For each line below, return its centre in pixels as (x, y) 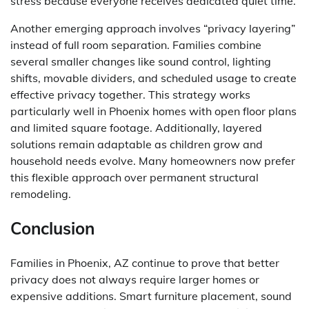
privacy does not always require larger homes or (135, 279)
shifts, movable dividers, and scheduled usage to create (153, 78)
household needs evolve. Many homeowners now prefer (153, 161)
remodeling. (41, 194)
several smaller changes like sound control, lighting (141, 62)
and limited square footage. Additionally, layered (136, 128)
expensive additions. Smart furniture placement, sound (151, 296)
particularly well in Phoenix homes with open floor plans (153, 111)
